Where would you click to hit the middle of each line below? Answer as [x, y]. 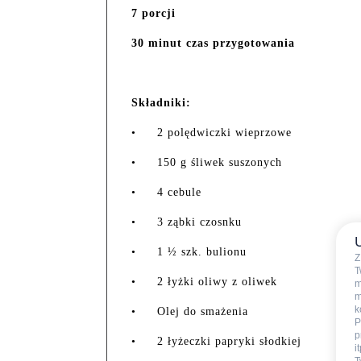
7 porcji [154, 13]
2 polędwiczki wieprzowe [224, 132]
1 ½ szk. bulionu [202, 251]
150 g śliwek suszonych [220, 162]
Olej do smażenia [203, 311]
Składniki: [161, 102]
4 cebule [179, 192]
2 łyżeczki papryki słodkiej [229, 341]
